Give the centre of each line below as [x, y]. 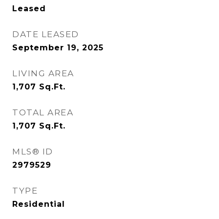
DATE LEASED [46, 34]
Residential [39, 204]
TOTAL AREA [43, 112]
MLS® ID [33, 152]
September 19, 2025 [58, 48]
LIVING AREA [43, 73]
